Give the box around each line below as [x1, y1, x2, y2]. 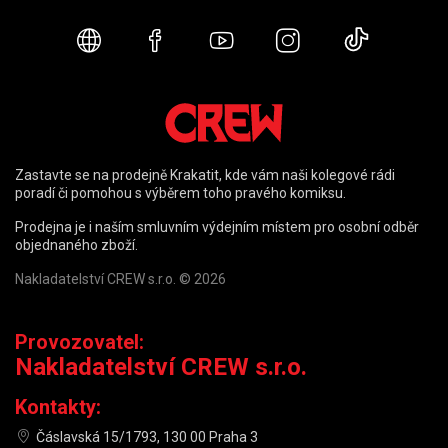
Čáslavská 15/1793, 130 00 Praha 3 [36, 429, 258, 445]
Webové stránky [99, 28, 272, 57]
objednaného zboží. [15, 237, 138, 253]
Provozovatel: [15, 330, 144, 354]
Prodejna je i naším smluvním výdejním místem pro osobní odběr [15, 219, 419, 235]
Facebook [166, 28, 271, 57]
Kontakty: [15, 395, 101, 419]
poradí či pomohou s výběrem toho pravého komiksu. [15, 185, 346, 201]
